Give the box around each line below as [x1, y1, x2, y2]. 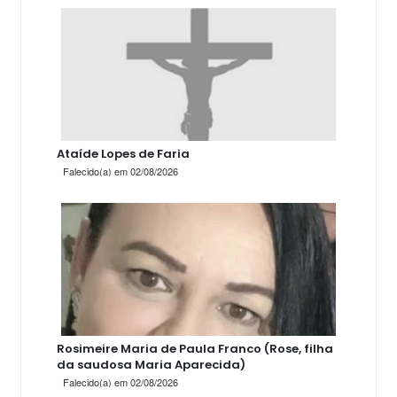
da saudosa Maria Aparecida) [57, 356, 245, 373]
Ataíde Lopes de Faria [57, 145, 190, 162]
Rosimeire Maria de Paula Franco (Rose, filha [57, 340, 333, 357]
